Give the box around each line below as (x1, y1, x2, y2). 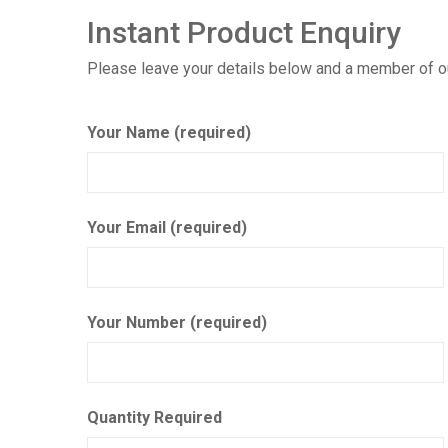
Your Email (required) (87, 218, 247, 237)
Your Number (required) (87, 313, 267, 332)
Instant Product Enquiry (87, 15, 401, 50)
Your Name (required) (87, 123, 251, 142)
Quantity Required (87, 408, 222, 427)
